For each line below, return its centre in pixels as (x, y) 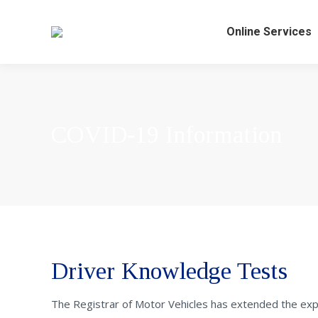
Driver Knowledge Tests (169, 271)
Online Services (269, 32)
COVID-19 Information (166, 135)
